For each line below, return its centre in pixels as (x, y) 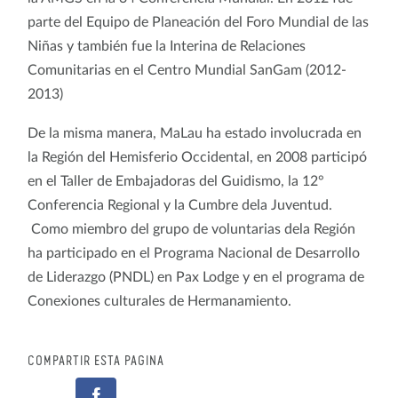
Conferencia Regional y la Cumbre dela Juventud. (180, 205)
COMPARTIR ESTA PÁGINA (96, 361)
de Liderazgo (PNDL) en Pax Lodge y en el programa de (196, 277)
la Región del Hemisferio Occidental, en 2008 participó (197, 157)
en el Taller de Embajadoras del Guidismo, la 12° (176, 181)
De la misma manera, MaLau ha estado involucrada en (195, 133)
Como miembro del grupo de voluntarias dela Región (191, 229)
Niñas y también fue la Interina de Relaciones (167, 46)
